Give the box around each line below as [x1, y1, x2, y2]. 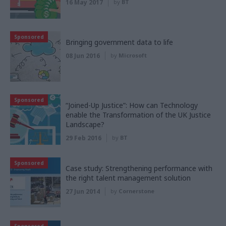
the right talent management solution [66, 173, 191, 183]
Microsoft [119, 51, 147, 60]
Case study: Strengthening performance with [66, 163, 212, 174]
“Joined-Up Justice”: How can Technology [66, 100, 198, 110]
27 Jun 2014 [66, 187, 100, 196]
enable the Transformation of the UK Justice [66, 110, 211, 120]
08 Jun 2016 [66, 51, 100, 61]
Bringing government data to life [66, 37, 173, 47]
